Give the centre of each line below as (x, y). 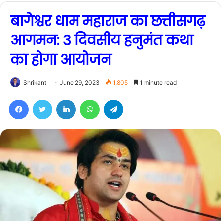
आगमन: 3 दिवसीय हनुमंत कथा (102, 41)
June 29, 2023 (80, 83)
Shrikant (35, 83)
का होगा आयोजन (61, 60)
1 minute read (157, 83)
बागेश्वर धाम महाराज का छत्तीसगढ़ (108, 22)
